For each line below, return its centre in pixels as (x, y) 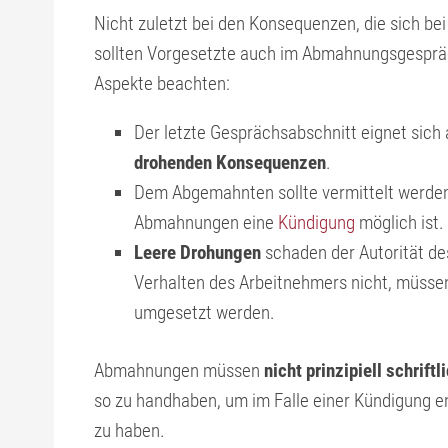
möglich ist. (399, 222)
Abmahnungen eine (206, 222)
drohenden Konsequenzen (230, 162)
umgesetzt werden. (204, 312)
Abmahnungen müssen (179, 370)
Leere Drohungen (197, 252)
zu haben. (129, 430)
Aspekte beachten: (162, 83)
